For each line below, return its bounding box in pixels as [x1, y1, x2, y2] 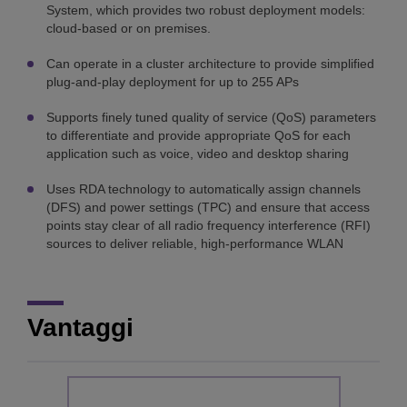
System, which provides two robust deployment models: [46, 3, 365, 18]
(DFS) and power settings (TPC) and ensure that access [46, 200, 370, 215]
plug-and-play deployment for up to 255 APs [46, 74, 299, 90]
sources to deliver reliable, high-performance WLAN [46, 236, 343, 252]
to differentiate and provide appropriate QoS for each [46, 128, 351, 144]
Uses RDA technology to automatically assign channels [46, 182, 361, 197]
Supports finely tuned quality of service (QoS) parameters [46, 110, 376, 125]
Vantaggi [27, 313, 134, 342]
